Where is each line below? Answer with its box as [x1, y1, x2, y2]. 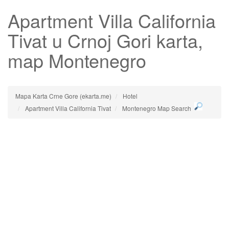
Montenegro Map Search [122, 104, 191, 112]
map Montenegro [8, 47, 146, 73]
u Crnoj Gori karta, [47, 27, 203, 53]
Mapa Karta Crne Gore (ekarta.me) [15, 91, 111, 100]
